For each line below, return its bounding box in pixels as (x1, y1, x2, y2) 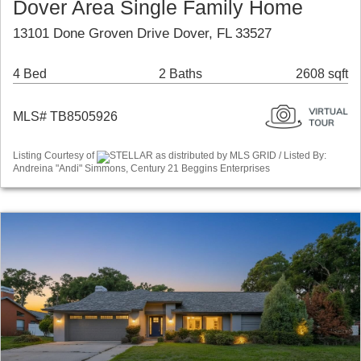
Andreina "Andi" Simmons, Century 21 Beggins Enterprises (13, 162, 270, 174)
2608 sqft (296, 67, 348, 81)
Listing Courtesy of (13, 150, 97, 162)
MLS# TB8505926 (13, 110, 118, 124)
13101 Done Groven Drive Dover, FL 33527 (13, 26, 272, 42)
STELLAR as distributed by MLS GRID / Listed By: (110, 150, 326, 162)
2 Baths (158, 67, 202, 81)
